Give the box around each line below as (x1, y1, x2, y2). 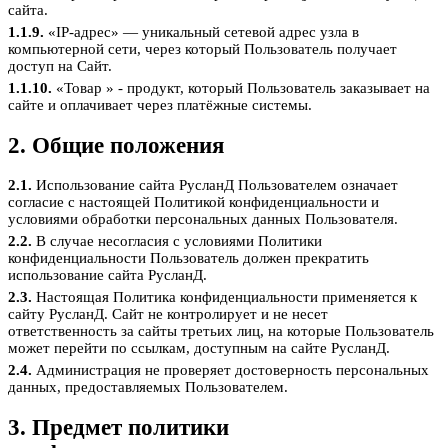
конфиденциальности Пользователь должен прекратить (8, 250, 369, 267)
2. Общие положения (8, 132, 224, 158)
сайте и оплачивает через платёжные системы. (8, 97, 312, 114)
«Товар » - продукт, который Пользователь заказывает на (52, 80, 430, 97)
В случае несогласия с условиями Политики (32, 233, 322, 250)
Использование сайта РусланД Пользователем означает (32, 177, 398, 194)
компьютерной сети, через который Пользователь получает (8, 41, 397, 58)
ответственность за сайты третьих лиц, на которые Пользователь (8, 323, 434, 340)
